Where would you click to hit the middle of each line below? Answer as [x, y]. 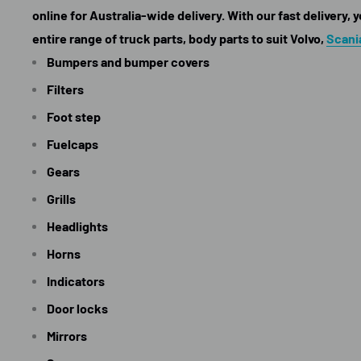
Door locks [77, 308]
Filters [65, 89]
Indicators [76, 280]
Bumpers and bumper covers [128, 61]
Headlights [77, 226]
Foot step [74, 116]
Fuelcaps [73, 143]
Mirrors [67, 335]
